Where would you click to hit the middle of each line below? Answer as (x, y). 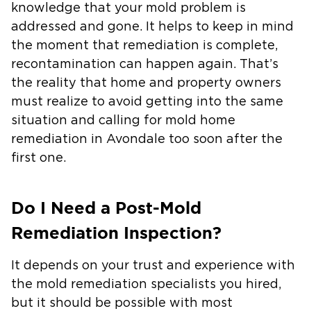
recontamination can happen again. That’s (145, 64)
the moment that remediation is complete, (144, 45)
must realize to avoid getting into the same (147, 102)
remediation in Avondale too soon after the (147, 139)
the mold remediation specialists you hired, (146, 284)
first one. (39, 158)
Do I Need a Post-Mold (106, 208)
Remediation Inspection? (116, 233)
